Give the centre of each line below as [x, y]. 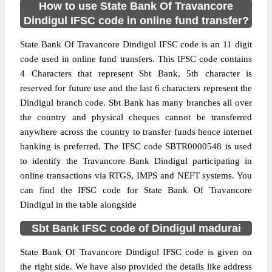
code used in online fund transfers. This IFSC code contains [136, 59]
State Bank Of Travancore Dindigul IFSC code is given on [136, 252]
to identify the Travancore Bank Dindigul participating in [136, 161]
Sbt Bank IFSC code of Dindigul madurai [136, 228]
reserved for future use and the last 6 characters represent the [136, 88]
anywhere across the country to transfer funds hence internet [136, 132]
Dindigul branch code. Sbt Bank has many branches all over [136, 103]
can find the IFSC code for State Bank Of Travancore [136, 190]
